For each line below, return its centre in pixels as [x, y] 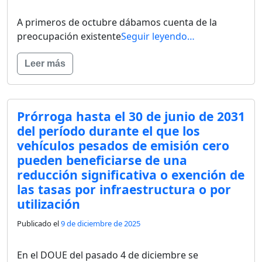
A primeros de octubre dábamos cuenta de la [117, 22]
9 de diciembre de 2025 [101, 223]
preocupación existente [69, 36]
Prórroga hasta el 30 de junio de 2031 [131, 116]
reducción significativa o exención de [131, 174]
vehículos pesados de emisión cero [123, 145]
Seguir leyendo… [158, 36]
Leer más [45, 63]
